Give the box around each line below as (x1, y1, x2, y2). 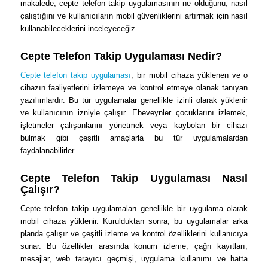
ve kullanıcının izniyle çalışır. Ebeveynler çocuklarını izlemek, (20, 108, 248, 118)
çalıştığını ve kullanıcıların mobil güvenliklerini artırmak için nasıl (20, 11, 248, 21)
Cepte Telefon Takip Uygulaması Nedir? (20, 50, 222, 63)
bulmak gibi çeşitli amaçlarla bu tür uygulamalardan (20, 133, 248, 143)
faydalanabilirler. (20, 146, 76, 156)
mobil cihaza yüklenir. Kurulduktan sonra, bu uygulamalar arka (20, 217, 248, 226)
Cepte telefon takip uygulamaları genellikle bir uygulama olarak (20, 204, 248, 214)
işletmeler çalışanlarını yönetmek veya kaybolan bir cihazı (20, 121, 248, 130)
